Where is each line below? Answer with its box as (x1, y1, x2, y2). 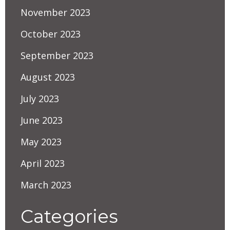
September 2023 (21, 49, 93, 62)
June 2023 (21, 113, 63, 126)
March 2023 (21, 178, 71, 191)
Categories (21, 205, 118, 227)
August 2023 (21, 70, 75, 83)
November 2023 (21, 6, 90, 18)
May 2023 (21, 135, 62, 148)
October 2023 (21, 27, 81, 40)
